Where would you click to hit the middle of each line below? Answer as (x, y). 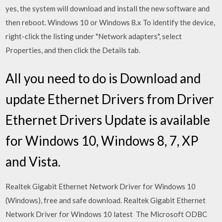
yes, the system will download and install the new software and (108, 8)
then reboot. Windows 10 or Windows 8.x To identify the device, (111, 22)
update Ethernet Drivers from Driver (110, 99)
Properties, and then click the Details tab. (73, 50)
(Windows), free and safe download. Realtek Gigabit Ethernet (106, 200)
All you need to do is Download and (103, 78)
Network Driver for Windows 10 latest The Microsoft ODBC (107, 214)
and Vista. (33, 162)
